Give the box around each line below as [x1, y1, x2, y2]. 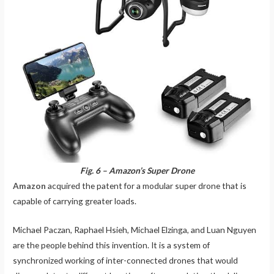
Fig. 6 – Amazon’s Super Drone [80, 165, 194, 176]
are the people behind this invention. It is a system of [13, 240, 210, 251]
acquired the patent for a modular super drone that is [46, 180, 247, 191]
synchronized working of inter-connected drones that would [13, 255, 239, 266]
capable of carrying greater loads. [13, 196, 137, 207]
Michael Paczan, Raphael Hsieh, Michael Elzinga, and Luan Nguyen [13, 224, 257, 235]
